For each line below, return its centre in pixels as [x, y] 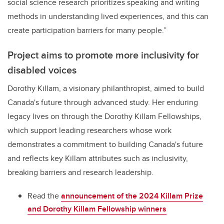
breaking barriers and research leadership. [80, 172]
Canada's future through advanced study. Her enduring [103, 102]
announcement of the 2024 [111, 195]
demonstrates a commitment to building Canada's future [105, 144]
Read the [44, 195]
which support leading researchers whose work [89, 130]
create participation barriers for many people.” [87, 30]
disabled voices [42, 69]
